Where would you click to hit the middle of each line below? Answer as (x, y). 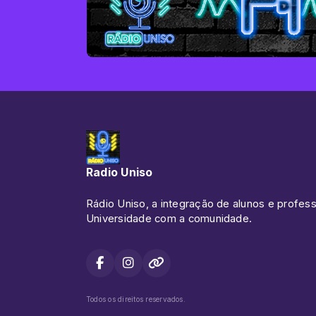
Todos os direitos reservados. (136, 299)
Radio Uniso (120, 172)
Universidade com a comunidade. (169, 219)
